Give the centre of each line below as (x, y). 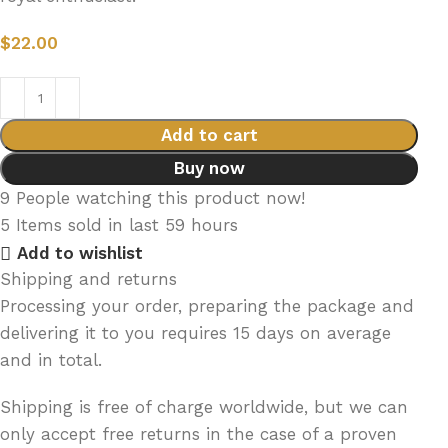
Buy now (209, 168)
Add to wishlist (79, 253)
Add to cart (209, 135)
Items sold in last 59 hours (127, 225)
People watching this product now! (161, 198)
